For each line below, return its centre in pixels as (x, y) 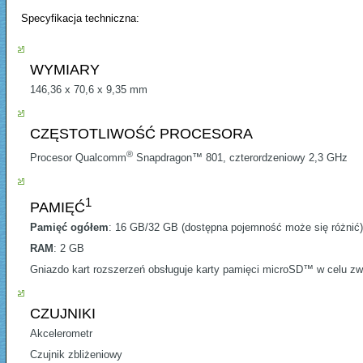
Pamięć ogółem (69, 228)
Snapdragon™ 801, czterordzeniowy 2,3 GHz (240, 158)
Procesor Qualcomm (78, 158)
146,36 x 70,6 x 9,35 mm (89, 90)
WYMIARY (65, 70)
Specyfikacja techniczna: (80, 18)
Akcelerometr (61, 334)
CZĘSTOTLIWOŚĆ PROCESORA (141, 134)
